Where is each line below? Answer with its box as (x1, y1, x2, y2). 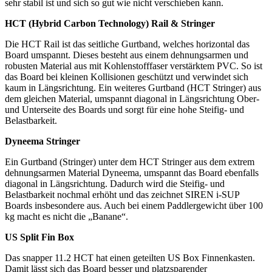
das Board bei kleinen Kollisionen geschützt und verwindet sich (5, 72, 248, 83)
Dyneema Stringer (5, 136, 80, 147)
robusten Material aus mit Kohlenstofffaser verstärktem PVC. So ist (5, 61, 262, 72)
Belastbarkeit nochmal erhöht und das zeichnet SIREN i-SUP (5, 189, 239, 200)
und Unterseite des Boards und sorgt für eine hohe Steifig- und (5, 104, 244, 115)
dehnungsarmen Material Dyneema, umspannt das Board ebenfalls (5, 168, 259, 178)
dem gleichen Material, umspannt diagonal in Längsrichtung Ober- (5, 93, 259, 104)
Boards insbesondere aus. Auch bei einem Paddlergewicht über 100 (5, 200, 263, 211)
